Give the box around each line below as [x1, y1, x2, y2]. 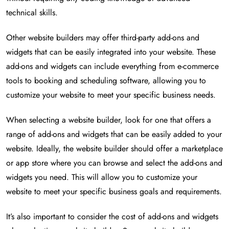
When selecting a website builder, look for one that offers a [6, 114, 211, 126]
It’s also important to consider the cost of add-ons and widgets [6, 211, 218, 223]
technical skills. [6, 7, 58, 19]
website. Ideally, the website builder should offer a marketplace [6, 143, 223, 155]
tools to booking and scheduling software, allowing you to [6, 75, 206, 87]
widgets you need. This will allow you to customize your [6, 171, 197, 184]
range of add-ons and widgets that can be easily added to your [6, 128, 222, 141]
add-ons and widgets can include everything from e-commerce [6, 60, 219, 73]
